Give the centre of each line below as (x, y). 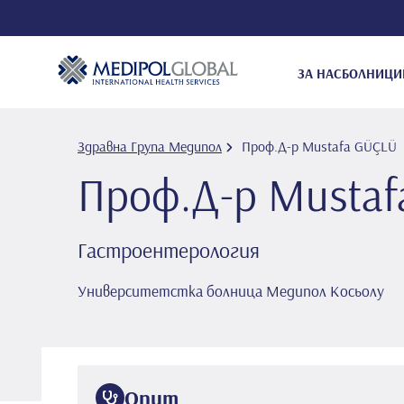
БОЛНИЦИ (372, 73)
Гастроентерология (169, 250)
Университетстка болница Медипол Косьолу (231, 290)
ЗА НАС (320, 73)
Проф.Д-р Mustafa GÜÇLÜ (320, 146)
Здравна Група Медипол (150, 146)
